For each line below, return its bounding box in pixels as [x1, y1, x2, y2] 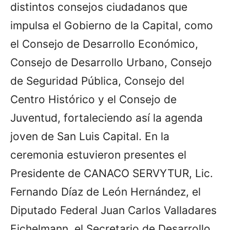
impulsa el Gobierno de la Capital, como [10, 18, 213, 32]
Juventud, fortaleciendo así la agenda [10, 111, 203, 124]
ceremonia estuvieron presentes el [10, 148, 186, 161]
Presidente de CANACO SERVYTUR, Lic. [10, 166, 213, 180]
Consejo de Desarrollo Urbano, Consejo [10, 55, 212, 69]
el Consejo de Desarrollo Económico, [10, 37, 198, 50]
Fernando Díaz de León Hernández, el [10, 185, 201, 198]
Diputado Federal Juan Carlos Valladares [10, 203, 217, 217]
